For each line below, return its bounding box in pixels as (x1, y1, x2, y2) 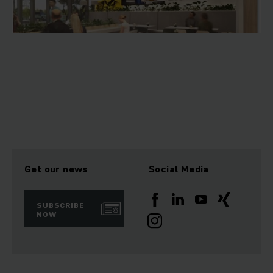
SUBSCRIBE (37, 200, 84, 211)
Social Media (149, 162, 209, 176)
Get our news (24, 162, 88, 176)
